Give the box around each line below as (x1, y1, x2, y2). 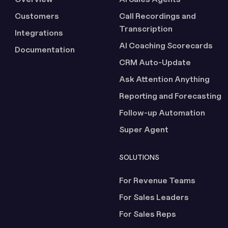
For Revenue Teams (119, 176, 195, 186)
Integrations (15, 28, 64, 38)
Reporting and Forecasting (119, 91, 221, 101)
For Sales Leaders (119, 192, 189, 203)
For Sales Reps (119, 209, 176, 219)
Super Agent (119, 125, 168, 135)
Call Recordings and (119, 11, 196, 21)
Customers (15, 11, 60, 21)
